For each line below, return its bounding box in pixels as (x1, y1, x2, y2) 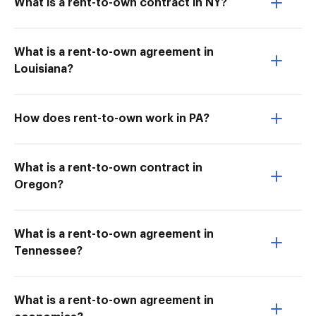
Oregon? (14, 179, 63, 191)
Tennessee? (14, 245, 83, 257)
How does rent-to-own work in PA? (14, 113, 209, 125)
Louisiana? (14, 63, 73, 75)
